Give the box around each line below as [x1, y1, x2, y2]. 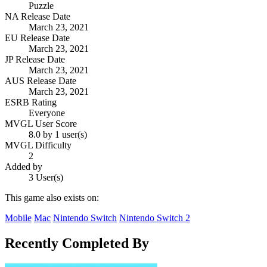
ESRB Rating [5, 97, 57, 108]
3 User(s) [29, 172, 63, 183]
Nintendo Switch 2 [119, 213, 190, 223]
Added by [5, 162, 42, 172]
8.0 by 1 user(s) [29, 129, 87, 140]
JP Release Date [5, 54, 65, 65]
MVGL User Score [5, 119, 77, 129]
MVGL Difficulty [5, 140, 72, 151]
